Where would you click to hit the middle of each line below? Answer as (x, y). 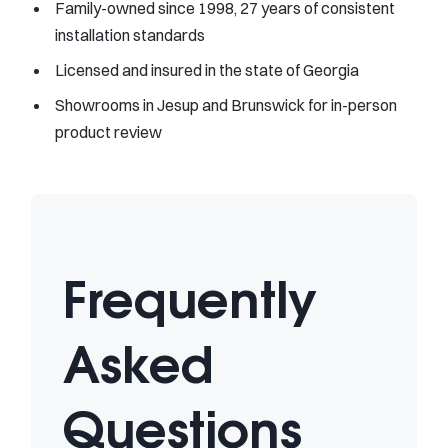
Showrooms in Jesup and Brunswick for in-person (226, 104)
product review (108, 131)
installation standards (130, 34)
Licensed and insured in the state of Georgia (207, 69)
